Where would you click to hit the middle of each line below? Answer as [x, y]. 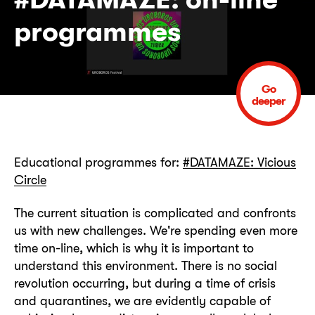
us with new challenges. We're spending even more [156, 231]
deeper [269, 101]
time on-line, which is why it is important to [134, 248]
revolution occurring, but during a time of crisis [145, 283]
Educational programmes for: [98, 162]
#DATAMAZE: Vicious [239, 162]
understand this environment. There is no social [146, 266]
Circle [30, 180]
